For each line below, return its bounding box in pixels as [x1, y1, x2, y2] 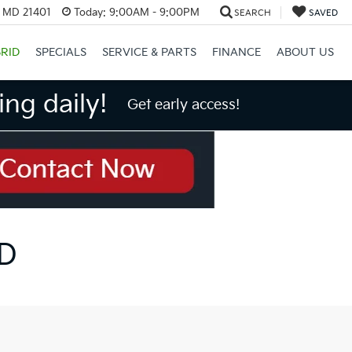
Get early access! [126, 97, 240, 113]
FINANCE [211, 46, 261, 60]
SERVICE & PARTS [101, 46, 196, 60]
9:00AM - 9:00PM [105, 5, 200, 19]
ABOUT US [276, 46, 334, 60]
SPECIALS [35, 46, 86, 60]
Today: [73, 5, 106, 19]
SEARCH [233, 7, 271, 18]
